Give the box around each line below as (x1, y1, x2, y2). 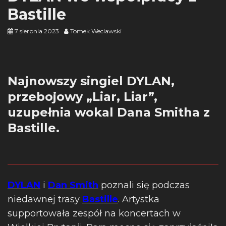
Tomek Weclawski (70, 27, 122, 35)
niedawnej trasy (8, 194, 82, 205)
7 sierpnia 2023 (15, 27, 59, 35)
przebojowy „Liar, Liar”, (8, 89, 157, 104)
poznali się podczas (98, 180, 190, 191)
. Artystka (118, 194, 159, 205)
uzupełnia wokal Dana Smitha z (8, 105, 210, 120)
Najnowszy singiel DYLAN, (8, 74, 175, 88)
